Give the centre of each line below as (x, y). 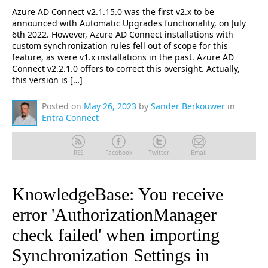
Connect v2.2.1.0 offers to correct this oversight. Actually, (126, 68)
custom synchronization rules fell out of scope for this (120, 46)
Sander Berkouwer (188, 106)
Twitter (159, 153)
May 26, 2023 (110, 106)
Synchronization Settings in (111, 255)
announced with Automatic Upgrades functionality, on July (129, 23)
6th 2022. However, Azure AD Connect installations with (123, 34)
